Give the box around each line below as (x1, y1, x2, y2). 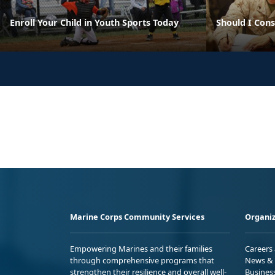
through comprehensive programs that (70, 254, 214, 266)
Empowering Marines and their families (70, 242, 212, 254)
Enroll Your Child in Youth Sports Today (10, 16, 179, 28)
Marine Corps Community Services (70, 211, 204, 222)
